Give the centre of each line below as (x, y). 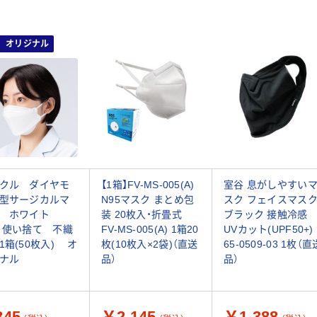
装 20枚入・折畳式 (142, 215)
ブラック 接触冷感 (266, 215)
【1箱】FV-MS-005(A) (148, 185)
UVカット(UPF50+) (269, 230)
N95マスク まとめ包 (148, 200)
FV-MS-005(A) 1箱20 (150, 230)
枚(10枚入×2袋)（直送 (150, 244)
